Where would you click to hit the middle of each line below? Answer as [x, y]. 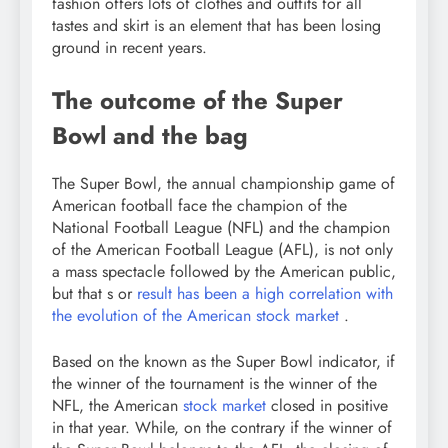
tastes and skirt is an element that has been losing [216, 26]
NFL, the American [117, 406]
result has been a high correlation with [265, 294]
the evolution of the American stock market [195, 316]
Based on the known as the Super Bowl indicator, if [223, 362]
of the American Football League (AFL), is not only [222, 250]
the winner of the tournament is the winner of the [214, 384]
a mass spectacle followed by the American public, [224, 272]
